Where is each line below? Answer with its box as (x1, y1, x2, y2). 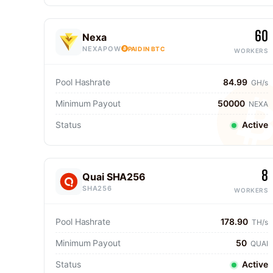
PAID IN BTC (127, 44, 165, 52)
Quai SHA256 (82, 170, 146, 183)
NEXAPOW (82, 44, 121, 53)
